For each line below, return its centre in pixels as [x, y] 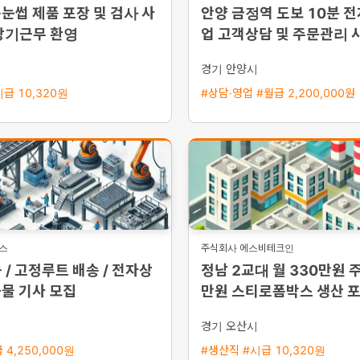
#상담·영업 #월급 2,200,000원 [278, 93]
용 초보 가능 [239, 55]
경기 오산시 [229, 326]
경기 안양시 [229, 69]
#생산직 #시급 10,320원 [263, 350]
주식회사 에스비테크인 [247, 248]
